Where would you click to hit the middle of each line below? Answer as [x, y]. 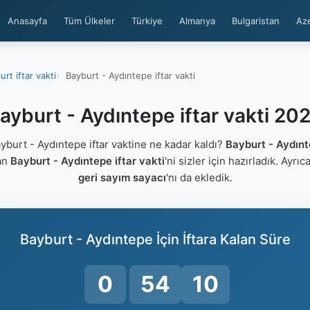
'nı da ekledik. [199, 177]
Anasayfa [27, 21]
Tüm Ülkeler [89, 21]
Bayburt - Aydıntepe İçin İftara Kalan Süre [155, 239]
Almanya [197, 21]
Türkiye [147, 21]
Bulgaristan [256, 21]
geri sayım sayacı [122, 177]
